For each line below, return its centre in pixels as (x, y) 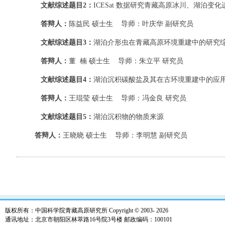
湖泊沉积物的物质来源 (129, 117)
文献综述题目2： (67, 5)
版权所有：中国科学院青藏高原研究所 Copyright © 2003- (81, 210)
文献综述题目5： (67, 117)
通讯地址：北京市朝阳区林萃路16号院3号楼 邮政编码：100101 (89, 219)
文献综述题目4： (67, 80)
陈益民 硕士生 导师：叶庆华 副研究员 (131, 24)
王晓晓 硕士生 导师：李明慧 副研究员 (126, 135)
